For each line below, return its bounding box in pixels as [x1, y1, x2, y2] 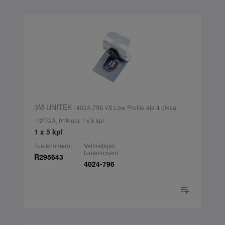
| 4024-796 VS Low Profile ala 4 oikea [71, 103, 176, 112]
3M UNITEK [34, 102, 72, 113]
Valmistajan [83, 141, 116, 150]
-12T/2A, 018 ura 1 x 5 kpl [34, 116, 104, 125]
